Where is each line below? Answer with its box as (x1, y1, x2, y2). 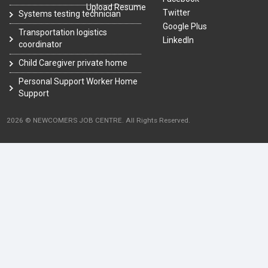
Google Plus (163, 22, 208, 32)
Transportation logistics (19, 28, 107, 38)
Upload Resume (86, 2, 147, 13)
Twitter (163, 8, 191, 18)
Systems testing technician (19, 9, 121, 19)
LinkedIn (163, 35, 194, 45)
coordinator (19, 39, 62, 50)
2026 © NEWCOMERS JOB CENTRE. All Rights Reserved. (7, 116, 190, 125)
